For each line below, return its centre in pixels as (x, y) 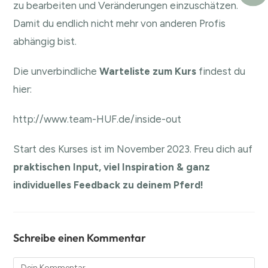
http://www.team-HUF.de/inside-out (98, 119)
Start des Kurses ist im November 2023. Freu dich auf (133, 149)
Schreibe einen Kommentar (80, 237)
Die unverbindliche (55, 71)
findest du (221, 71)
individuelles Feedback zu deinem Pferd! (109, 185)
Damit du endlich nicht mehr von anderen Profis (120, 23)
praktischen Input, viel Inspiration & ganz (112, 167)
